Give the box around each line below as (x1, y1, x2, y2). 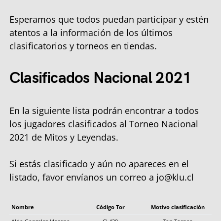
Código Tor (96, 203, 125, 211)
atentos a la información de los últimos (9, 26, 173, 38)
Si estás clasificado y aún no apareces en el (9, 157, 189, 170)
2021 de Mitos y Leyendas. (9, 131, 118, 143)
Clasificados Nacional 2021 (9, 68, 192, 88)
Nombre (11, 203, 34, 211)
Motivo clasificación (151, 203, 205, 211)
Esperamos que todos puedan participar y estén (9, 13, 209, 25)
